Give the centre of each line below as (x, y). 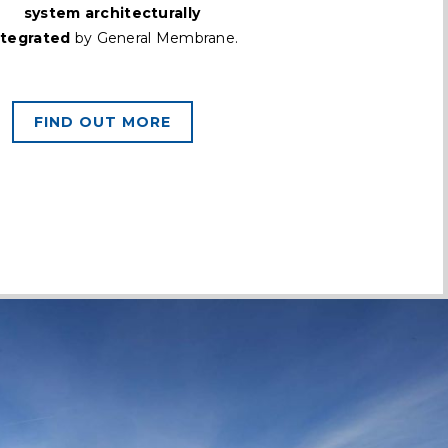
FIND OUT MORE (102, 122)
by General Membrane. (154, 38)
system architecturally (112, 13)
